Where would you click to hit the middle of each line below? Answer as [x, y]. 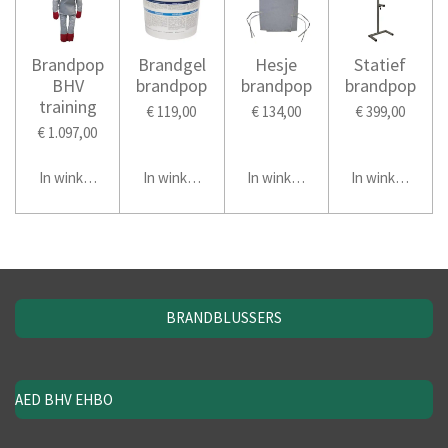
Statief [380, 65]
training [67, 107]
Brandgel [171, 65]
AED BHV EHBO [64, 399]
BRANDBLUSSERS [224, 318]
